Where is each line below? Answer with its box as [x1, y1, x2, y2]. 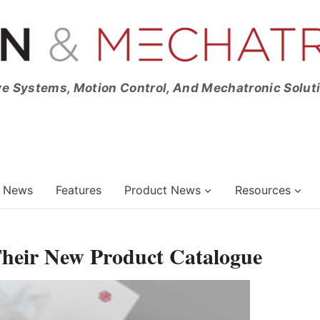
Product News [124, 182, 201, 197]
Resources [235, 182, 291, 197]
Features [56, 182, 101, 197]
